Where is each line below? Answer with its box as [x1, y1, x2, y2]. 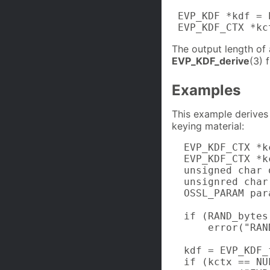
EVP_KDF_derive [172, 55, 250, 67]
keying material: [172, 119, 244, 132]
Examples [172, 81, 240, 99]
